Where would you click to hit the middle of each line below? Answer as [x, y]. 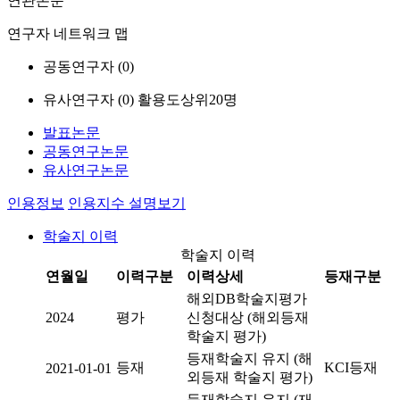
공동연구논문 [86, 151]
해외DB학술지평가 [247, 299]
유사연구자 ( [83, 100]
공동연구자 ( [83, 67]
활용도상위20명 [187, 100]
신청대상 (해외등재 [248, 317]
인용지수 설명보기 [127, 203]
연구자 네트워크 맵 [68, 33]
